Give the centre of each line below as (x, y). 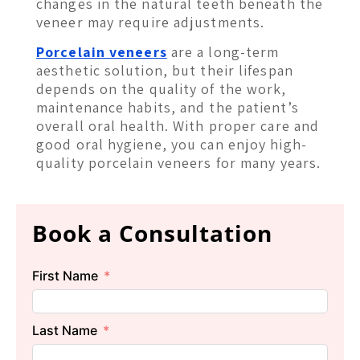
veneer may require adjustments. (151, 22)
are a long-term (223, 52)
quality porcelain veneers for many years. (179, 163)
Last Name (65, 330)
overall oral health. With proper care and (178, 126)
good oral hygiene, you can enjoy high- (172, 145)
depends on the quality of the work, (162, 89)
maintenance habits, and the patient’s (168, 108)
